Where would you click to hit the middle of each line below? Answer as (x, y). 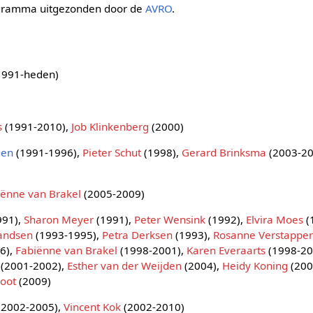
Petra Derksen (138, 235)
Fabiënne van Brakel (67, 250)
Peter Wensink (170, 220)
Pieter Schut (112, 152)
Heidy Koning (255, 266)
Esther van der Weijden (125, 266)
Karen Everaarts (226, 250)
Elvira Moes (275, 220)
